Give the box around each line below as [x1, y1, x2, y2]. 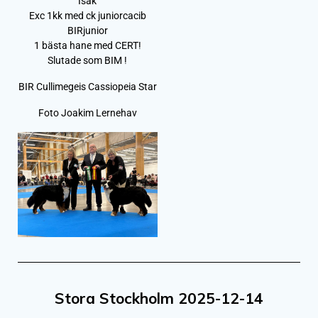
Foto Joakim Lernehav [38, 107, 137, 119]
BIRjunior [67, 25, 108, 37]
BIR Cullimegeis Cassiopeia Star [18, 81, 157, 93]
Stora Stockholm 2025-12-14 [55, 288, 263, 307]
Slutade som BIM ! [48, 55, 128, 67]
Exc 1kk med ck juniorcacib [28, 10, 146, 22]
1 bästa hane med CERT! [33, 40, 141, 52]
